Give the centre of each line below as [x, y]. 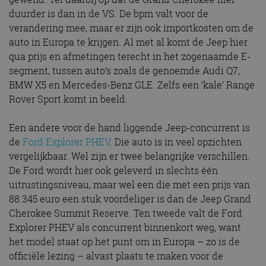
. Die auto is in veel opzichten [176, 142]
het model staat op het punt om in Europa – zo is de [124, 242]
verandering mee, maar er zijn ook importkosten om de [131, 28]
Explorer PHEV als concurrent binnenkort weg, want [125, 228]
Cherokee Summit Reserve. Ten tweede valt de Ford [126, 213]
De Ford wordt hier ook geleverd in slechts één [113, 171]
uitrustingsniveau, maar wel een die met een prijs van [129, 185]
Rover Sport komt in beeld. [68, 99]
